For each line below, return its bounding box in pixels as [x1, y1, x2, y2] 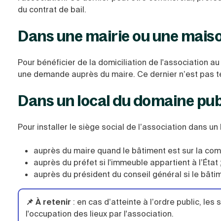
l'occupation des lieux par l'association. [26, 209, 174, 219]
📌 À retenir [26, 197, 71, 207]
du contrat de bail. [18, 4, 86, 15]
